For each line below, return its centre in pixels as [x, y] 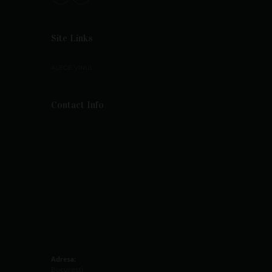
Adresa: [63, 259]
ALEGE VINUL [72, 68]
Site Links [72, 38]
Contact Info [77, 105]
